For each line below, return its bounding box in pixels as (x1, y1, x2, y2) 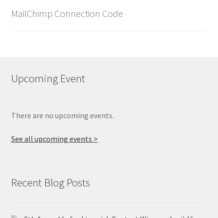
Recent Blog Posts (11, 176, 90, 190)
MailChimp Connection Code (11, 7, 123, 20)
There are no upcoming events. (11, 110, 114, 121)
